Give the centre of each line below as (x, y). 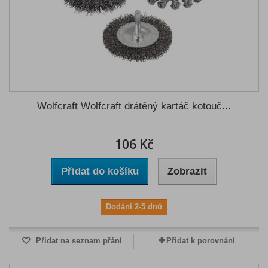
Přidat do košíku (100, 171)
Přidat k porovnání (200, 241)
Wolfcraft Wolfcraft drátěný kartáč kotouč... (134, 106)
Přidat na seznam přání (78, 241)
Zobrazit (187, 171)
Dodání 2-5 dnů (134, 207)
